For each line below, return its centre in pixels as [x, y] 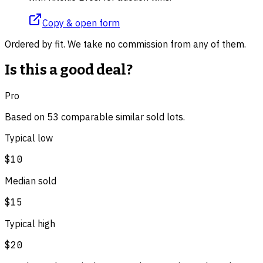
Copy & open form [81, 23]
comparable [86, 117]
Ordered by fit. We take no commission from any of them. [125, 44]
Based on [26, 117]
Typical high [30, 223]
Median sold [31, 181]
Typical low [29, 138]
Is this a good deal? [69, 70]
